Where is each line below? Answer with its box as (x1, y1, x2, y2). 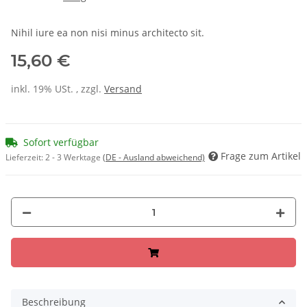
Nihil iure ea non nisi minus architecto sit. (11, 26, 204, 40)
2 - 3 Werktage (45, 151, 103, 164)
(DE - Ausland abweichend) (103, 151, 205, 164)
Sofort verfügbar (23, 136, 99, 149)
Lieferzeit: (5, 151, 45, 164)
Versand (104, 82, 142, 96)
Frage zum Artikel (221, 149, 301, 163)
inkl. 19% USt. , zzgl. (11, 82, 104, 96)
